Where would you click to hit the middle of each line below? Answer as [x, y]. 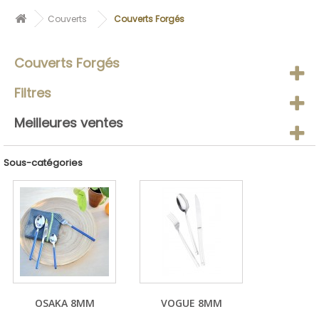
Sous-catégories [43, 163]
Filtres [33, 93]
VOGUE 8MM [191, 303]
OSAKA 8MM [64, 303]
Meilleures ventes [69, 123]
